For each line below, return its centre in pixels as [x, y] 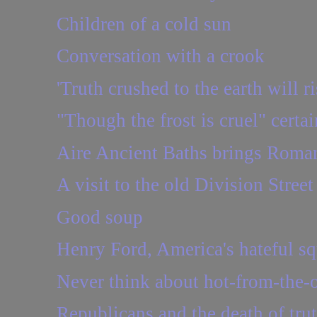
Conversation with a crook [160, 56]
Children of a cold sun [144, 24]
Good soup [99, 217]
